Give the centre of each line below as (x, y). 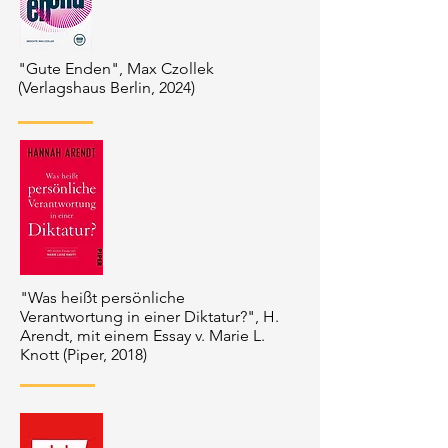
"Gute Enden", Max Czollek (116, 68)
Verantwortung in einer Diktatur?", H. (149, 316)
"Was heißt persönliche (102, 297)
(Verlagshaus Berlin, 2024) (106, 87)
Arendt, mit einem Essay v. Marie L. (142, 335)
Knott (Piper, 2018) (83, 354)
